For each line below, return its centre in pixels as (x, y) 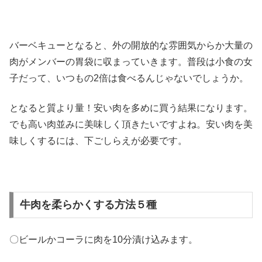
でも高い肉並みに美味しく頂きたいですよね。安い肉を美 (131, 124)
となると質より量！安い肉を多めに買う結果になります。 (131, 108)
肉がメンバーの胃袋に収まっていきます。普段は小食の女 (131, 62)
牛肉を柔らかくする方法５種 (88, 205)
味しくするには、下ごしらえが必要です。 (98, 140)
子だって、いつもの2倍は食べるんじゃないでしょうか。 (129, 78)
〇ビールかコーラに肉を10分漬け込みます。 (104, 239)
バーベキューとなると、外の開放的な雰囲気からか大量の (131, 46)
